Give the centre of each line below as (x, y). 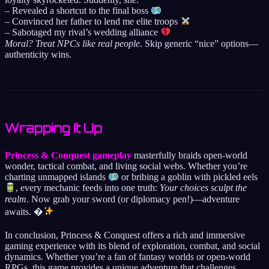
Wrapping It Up (53, 128)
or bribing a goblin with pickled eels (189, 177)
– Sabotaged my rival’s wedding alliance (83, 32)
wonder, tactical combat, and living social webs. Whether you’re (126, 166)
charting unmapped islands (56, 177)
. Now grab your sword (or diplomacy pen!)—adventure (133, 199)
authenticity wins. (38, 54)
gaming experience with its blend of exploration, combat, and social (132, 246)
